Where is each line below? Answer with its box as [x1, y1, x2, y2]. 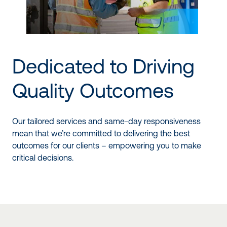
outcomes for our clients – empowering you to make [12, 141, 201, 150]
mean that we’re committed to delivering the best [12, 129, 190, 138]
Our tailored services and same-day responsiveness [12, 117, 201, 126]
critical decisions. [12, 153, 73, 163]
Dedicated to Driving [12, 55, 195, 78]
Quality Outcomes [12, 79, 174, 102]
